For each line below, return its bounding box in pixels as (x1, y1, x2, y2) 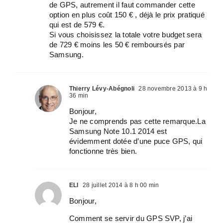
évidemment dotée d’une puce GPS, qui (69, 137, 203, 145)
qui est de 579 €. (49, 20, 105, 29)
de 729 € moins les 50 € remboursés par (49, 40, 185, 49)
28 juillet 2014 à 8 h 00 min (81, 182, 159, 189)
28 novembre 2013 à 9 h (137, 85, 208, 92)
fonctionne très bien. (69, 147, 137, 155)
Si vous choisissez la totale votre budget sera (49, 30, 202, 39)
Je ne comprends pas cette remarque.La (69, 117, 206, 125)
